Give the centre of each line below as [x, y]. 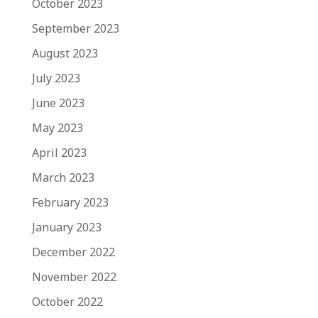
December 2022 [73, 252]
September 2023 [75, 28]
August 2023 [65, 53]
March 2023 [63, 177]
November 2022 [74, 277]
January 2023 [66, 227]
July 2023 [56, 78]
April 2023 [59, 153]
